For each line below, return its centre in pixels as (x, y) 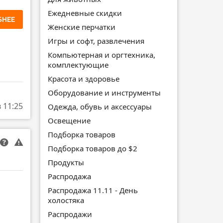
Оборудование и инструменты (104, 92)
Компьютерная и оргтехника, (102, 55)
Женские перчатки (82, 27)
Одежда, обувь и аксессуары (100, 106)
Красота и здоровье (84, 78)
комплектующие (78, 64)
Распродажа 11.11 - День (93, 190)
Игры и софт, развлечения (96, 41)
